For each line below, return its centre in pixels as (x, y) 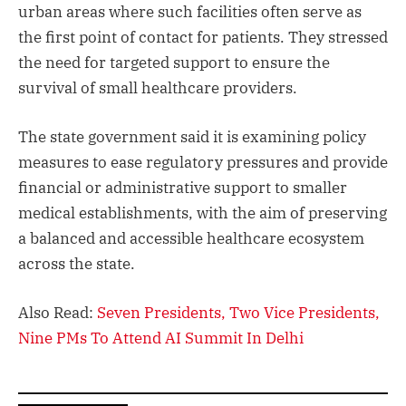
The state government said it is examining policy (192, 136)
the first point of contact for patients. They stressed (203, 37)
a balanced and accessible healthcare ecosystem (191, 238)
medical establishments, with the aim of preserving (203, 213)
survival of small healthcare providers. (158, 87)
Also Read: (58, 312)
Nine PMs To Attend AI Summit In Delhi (161, 338)
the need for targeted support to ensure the (174, 62)
